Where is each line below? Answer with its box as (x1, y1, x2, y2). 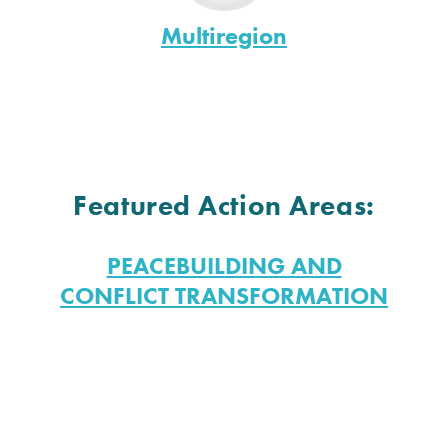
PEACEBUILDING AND (106, 249, 342, 281)
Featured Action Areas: (73, 187, 375, 223)
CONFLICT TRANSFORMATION (60, 279, 388, 311)
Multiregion (161, 19, 287, 51)
